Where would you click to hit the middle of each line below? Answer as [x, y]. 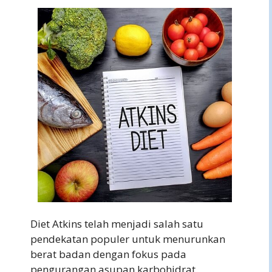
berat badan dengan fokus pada [108, 254]
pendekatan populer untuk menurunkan [128, 239]
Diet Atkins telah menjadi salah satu [117, 224]
